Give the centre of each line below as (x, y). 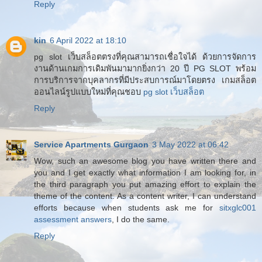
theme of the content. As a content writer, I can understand (145, 196)
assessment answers (73, 219)
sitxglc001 (238, 207)
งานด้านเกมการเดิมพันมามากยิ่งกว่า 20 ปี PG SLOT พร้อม (145, 68)
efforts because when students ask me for (127, 207)
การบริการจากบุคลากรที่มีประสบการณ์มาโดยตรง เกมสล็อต (145, 80)
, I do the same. (141, 219)
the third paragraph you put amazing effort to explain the (145, 184)
